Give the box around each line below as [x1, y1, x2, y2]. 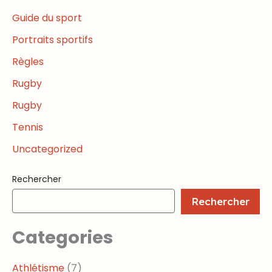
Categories [12, 225, 113, 250]
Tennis [12, 120, 43, 135]
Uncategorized [12, 142, 83, 157]
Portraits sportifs [12, 33, 93, 47]
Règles [12, 55, 44, 69]
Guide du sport [12, 11, 82, 25]
